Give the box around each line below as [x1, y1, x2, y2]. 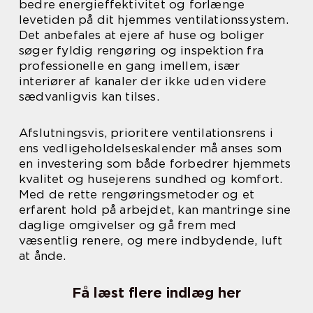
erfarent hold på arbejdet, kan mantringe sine [19, 203, 291, 217]
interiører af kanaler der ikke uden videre [19, 74, 267, 89]
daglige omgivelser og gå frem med [19, 218, 237, 233]
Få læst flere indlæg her [72, 284, 241, 302]
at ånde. [19, 249, 66, 263]
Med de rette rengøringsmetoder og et [19, 187, 255, 202]
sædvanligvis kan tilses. [19, 89, 159, 104]
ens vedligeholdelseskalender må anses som [19, 141, 282, 156]
